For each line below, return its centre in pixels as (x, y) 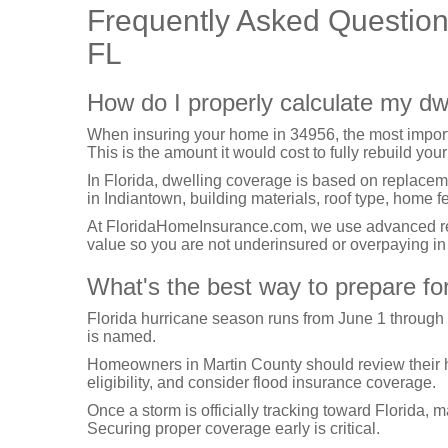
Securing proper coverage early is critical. (233, 428)
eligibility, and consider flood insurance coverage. (261, 382)
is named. (121, 336)
